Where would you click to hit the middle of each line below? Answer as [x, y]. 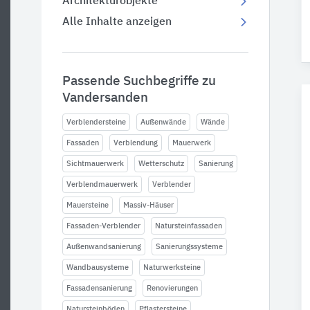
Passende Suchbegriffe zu [139, 81]
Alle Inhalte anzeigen [117, 22]
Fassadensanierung [99, 288]
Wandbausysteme [98, 267]
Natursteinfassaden [189, 226]
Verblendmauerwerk [102, 184]
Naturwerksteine [172, 267]
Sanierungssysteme [189, 247]
